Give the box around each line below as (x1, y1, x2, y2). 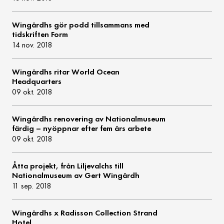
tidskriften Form (12, 29, 68, 39)
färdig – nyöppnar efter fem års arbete (12, 123, 151, 133)
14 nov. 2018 (12, 40, 53, 50)
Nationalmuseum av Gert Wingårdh (12, 170, 140, 180)
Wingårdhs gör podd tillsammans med (12, 20, 150, 30)
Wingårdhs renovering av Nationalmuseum (12, 114, 166, 124)
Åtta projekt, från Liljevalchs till (12, 161, 124, 171)
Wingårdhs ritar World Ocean (12, 67, 120, 77)
